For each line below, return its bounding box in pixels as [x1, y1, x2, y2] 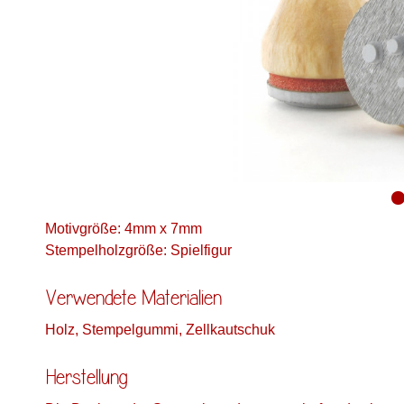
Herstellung [45, 366, 127, 390]
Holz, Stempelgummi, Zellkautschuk [45, 322, 275, 338]
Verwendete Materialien [45, 287, 222, 311]
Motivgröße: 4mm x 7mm [45, 221, 202, 237]
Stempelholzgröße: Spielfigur [45, 243, 232, 259]
